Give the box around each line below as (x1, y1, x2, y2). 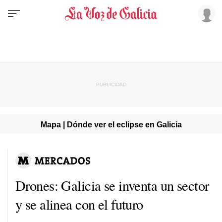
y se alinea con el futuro (15, 194, 143, 214)
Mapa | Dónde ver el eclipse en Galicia (40, 119, 182, 129)
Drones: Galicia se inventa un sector (15, 175, 209, 195)
